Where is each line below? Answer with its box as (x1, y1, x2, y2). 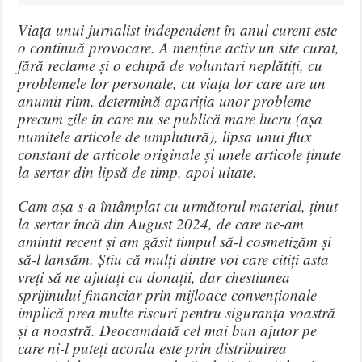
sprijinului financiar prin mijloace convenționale (18, 284, 318, 305)
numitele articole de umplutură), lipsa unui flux (18, 126, 312, 147)
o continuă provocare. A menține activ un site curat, (18, 37, 340, 58)
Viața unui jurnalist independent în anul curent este (18, 19, 338, 40)
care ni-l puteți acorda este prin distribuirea (18, 338, 288, 359)
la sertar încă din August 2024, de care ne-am (18, 213, 305, 234)
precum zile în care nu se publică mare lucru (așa (18, 108, 323, 129)
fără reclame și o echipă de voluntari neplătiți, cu (18, 55, 323, 76)
